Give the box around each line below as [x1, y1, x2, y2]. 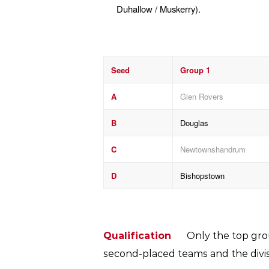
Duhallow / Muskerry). [116, 2, 201, 16]
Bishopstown [180, 169, 225, 181]
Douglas [180, 116, 208, 128]
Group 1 [180, 64, 210, 76]
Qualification [103, 230, 187, 242]
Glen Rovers [180, 90, 223, 102]
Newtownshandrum [180, 143, 246, 155]
